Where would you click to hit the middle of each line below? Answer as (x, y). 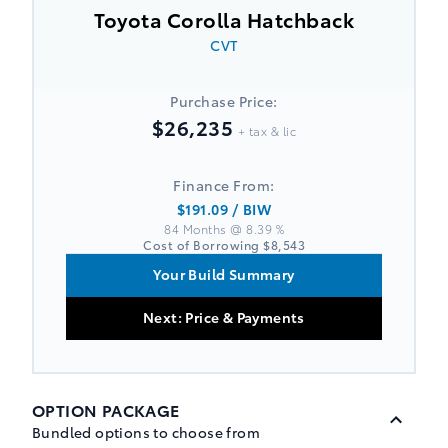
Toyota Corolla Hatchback (224, 18)
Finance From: (224, 184)
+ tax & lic (267, 130)
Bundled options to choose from (146, 431)
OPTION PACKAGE (106, 409)
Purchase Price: (224, 100)
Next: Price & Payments (224, 316)
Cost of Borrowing (203, 244)
